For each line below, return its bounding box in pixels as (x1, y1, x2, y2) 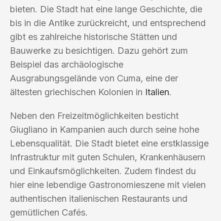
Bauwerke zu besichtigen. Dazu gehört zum (10, 45, 188, 56)
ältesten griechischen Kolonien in (10, 86, 145, 97)
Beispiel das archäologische (10, 59, 123, 70)
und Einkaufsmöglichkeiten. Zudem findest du (10, 165, 196, 176)
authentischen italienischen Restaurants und (10, 193, 187, 204)
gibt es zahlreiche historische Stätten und (10, 31, 177, 42)
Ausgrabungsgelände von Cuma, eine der (10, 73, 178, 83)
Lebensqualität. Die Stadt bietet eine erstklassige (10, 138, 209, 148)
